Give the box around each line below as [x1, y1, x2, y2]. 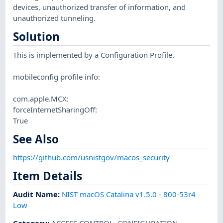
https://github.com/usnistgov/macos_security [13, 152, 170, 162]
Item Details [13, 168, 83, 184]
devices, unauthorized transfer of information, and [13, 1, 186, 12]
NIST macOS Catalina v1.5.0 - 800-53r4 [62, 189, 196, 199]
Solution [13, 29, 60, 45]
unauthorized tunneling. [13, 12, 96, 23]
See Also [13, 131, 59, 147]
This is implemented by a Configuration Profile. [13, 49, 175, 60]
